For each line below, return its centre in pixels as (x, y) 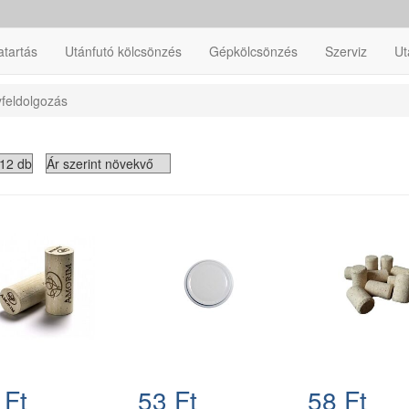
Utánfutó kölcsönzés (123, 51)
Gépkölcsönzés (253, 51)
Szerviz (346, 51)
